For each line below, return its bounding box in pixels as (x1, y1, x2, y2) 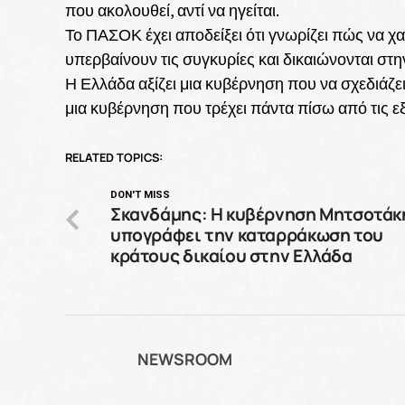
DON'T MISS (110, 188, 170, 201)
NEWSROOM (137, 347, 232, 370)
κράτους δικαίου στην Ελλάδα (110, 243, 353, 268)
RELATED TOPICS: (65, 148, 163, 165)
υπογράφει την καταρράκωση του (110, 222, 383, 247)
